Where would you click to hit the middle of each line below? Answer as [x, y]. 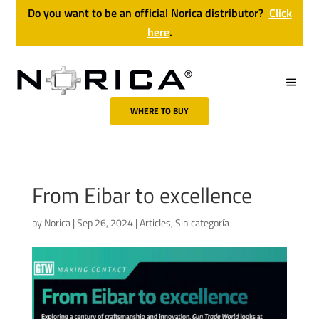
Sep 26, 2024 [105, 223]
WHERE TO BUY [159, 111]
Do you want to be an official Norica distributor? [147, 13]
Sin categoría [202, 223]
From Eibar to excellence [142, 195]
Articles [155, 223]
